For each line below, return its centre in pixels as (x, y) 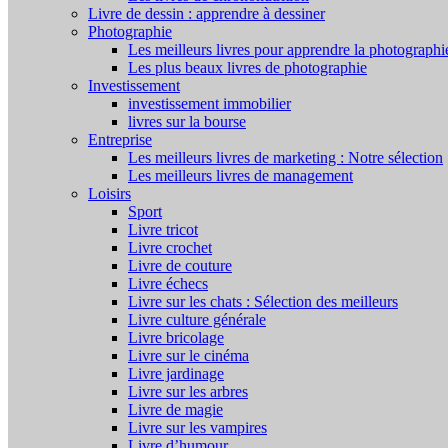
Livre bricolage (176, 337)
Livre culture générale (197, 319)
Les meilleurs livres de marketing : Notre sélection (285, 157)
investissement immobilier (209, 103)
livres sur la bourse (187, 121)
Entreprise (120, 139)
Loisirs (109, 193)
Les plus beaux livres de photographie (247, 67)
